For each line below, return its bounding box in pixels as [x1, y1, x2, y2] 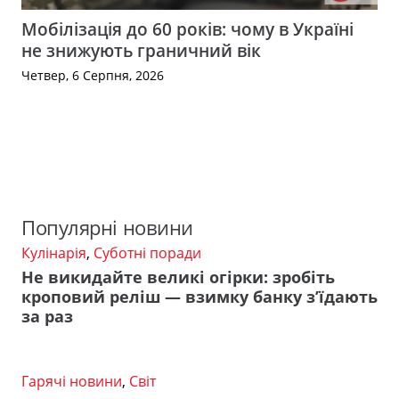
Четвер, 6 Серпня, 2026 [21, 66, 164, 84]
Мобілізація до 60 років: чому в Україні [21, 16, 354, 41]
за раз [21, 305, 73, 327]
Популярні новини [21, 214, 193, 242]
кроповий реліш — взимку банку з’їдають [21, 285, 378, 307]
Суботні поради [94, 243, 201, 264]
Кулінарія [21, 243, 86, 264]
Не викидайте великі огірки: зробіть [21, 265, 335, 288]
